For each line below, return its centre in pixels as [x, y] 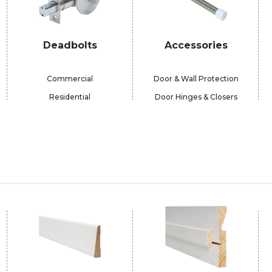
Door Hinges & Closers [196, 97]
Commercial [70, 79]
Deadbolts [70, 46]
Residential [70, 97]
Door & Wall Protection [196, 79]
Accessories [196, 46]
